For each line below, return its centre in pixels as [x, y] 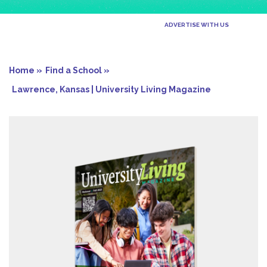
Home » [26, 71]
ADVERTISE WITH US [197, 25]
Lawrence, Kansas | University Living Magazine [111, 90]
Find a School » [77, 71]
